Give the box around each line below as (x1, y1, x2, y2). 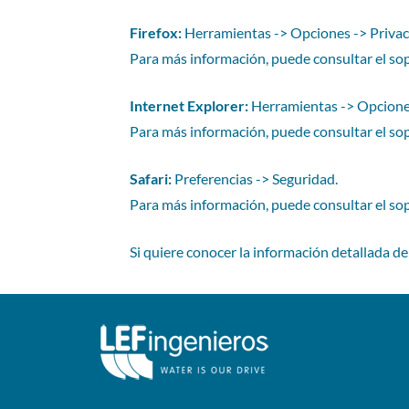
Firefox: (130, 24, 182, 41)
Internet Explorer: (130, 97, 248, 114)
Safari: (130, 170, 172, 187)
